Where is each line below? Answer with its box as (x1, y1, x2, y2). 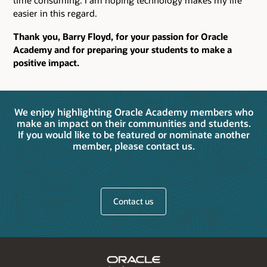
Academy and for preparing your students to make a (13, 43, 232, 55)
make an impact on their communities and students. (16, 117, 251, 130)
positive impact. (13, 56, 79, 69)
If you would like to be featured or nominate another (17, 128, 250, 141)
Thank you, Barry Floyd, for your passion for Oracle (13, 30, 228, 42)
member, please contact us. (72, 139, 195, 153)
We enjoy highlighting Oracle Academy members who (14, 105, 253, 119)
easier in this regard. (13, 7, 97, 20)
